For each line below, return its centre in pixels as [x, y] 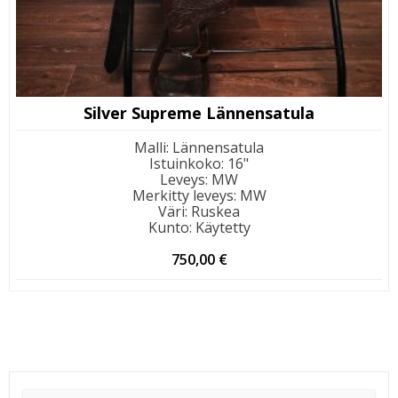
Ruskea [215, 212]
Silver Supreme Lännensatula [199, 113]
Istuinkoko [185, 164]
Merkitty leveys [183, 196]
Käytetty [223, 228]
